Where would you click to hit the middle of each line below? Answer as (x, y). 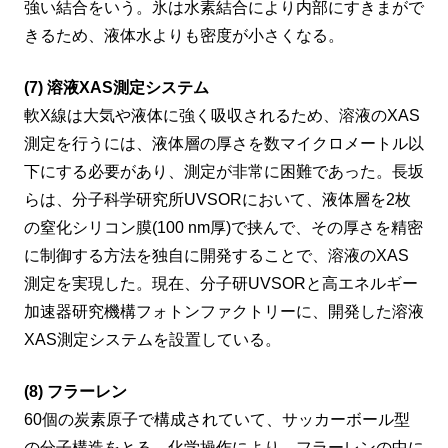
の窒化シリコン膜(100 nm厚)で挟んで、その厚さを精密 (223, 228)
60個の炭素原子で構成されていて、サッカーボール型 (217, 420)
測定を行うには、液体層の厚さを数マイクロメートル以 (224, 144)
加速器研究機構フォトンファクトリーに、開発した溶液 (224, 312)
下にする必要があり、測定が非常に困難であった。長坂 (224, 172)
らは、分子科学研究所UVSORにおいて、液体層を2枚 (217, 200)
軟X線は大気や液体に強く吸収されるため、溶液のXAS (222, 116)
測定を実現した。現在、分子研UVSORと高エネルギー (221, 284)
